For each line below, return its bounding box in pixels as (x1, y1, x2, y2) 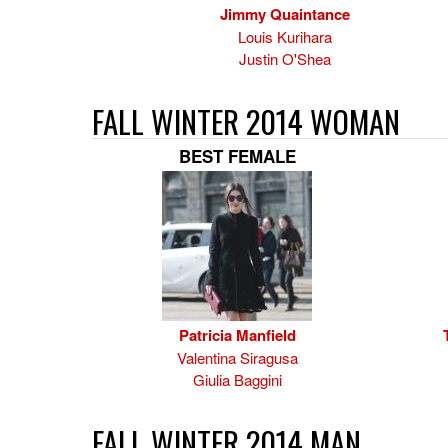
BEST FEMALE (178, 144, 296, 168)
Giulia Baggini (192, 369, 282, 390)
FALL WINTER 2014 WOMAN (92, 98, 400, 144)
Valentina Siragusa (176, 347, 298, 368)
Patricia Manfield (178, 324, 296, 346)
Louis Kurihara (238, 26, 332, 47)
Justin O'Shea (239, 48, 331, 69)
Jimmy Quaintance (220, 3, 350, 25)
